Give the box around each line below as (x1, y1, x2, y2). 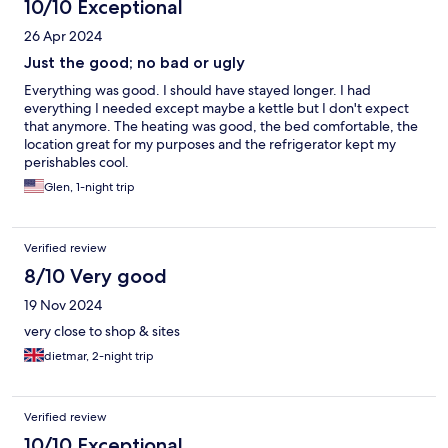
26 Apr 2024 (24, 27, 102, 46)
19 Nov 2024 (24, 296, 102, 315)
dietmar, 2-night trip (44, 348, 154, 365)
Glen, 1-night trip (44, 179, 135, 196)
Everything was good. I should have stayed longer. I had (24, 81, 371, 100)
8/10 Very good (24, 264, 167, 289)
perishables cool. (24, 153, 129, 172)
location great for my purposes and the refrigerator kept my (24, 135, 396, 154)
